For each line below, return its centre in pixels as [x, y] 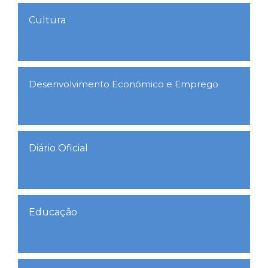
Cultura [47, 20]
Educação [53, 212]
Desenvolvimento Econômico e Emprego [124, 84]
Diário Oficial [58, 148]
